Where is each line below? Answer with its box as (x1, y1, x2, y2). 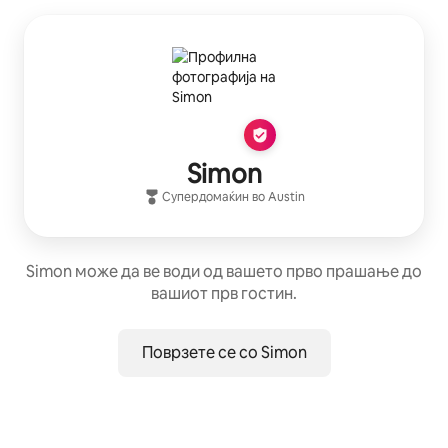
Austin (267, 189, 305, 206)
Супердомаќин (161, 189, 249, 206)
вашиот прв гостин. (151, 283, 297, 305)
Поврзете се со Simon (141, 342, 307, 364)
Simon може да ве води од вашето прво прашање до (26, 261, 422, 283)
